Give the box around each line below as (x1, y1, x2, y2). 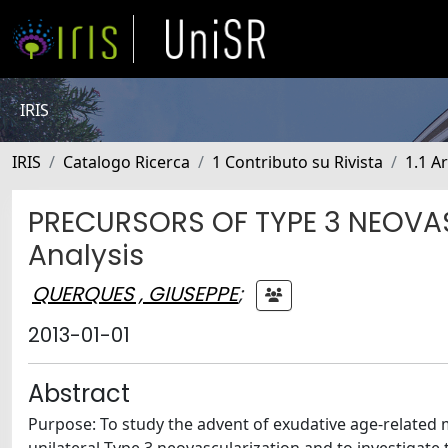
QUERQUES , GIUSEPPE (32, 279, 238, 308)
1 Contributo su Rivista (212, 151, 383, 173)
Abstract (28, 377, 130, 410)
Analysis (28, 236, 144, 275)
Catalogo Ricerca (63, 151, 190, 173)
